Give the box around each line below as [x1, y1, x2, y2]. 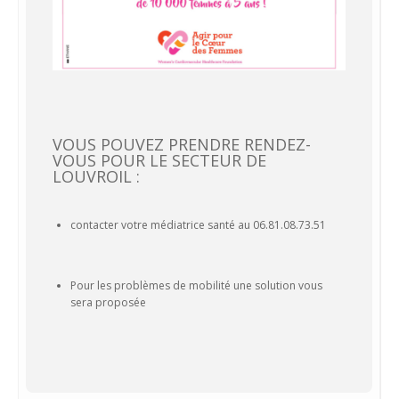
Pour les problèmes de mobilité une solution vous [70, 277, 322, 293]
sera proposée [70, 294, 146, 310]
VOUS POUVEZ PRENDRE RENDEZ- [53, 133, 311, 155]
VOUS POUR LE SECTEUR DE [53, 149, 266, 171]
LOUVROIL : [53, 165, 140, 187]
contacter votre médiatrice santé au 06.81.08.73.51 [70, 216, 326, 232]
